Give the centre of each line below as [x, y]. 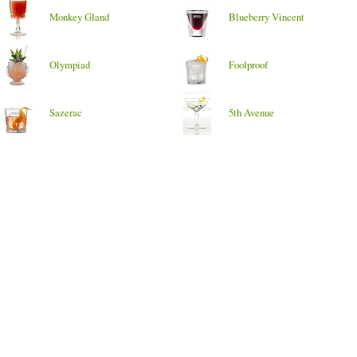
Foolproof [248, 65]
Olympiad [70, 65]
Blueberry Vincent [267, 17]
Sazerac [66, 112]
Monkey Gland [79, 17]
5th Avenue [251, 112]
